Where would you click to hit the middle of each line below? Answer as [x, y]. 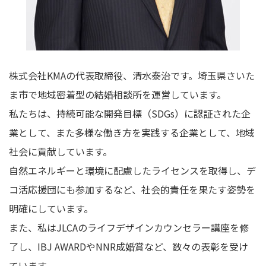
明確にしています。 [51, 208]
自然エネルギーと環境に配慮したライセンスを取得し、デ [132, 170]
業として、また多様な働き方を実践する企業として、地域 [132, 132]
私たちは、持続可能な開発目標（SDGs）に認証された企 [130, 113]
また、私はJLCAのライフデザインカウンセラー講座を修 [129, 227]
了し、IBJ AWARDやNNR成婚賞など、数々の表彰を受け [129, 246]
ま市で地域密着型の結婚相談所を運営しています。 [118, 94]
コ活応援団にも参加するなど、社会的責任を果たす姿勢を [132, 189]
